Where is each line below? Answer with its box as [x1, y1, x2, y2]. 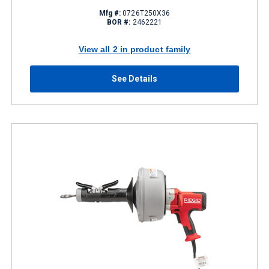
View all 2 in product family [78, 44, 191, 54]
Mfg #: [98, 9, 121, 17]
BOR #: [106, 18, 131, 26]
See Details [112, 74, 157, 83]
